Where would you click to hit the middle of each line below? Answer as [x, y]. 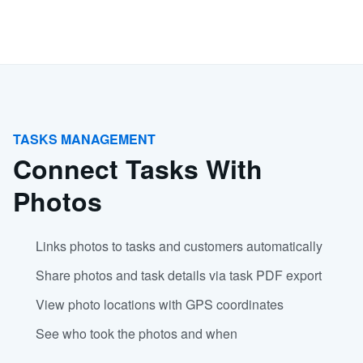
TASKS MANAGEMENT [84, 139]
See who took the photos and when [137, 333]
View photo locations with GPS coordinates [160, 304]
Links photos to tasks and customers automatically [179, 246]
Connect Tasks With [138, 169]
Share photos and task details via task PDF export [179, 275]
